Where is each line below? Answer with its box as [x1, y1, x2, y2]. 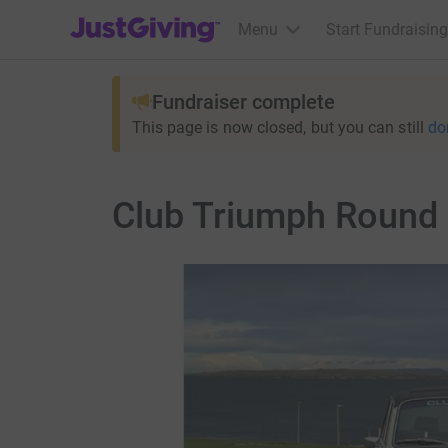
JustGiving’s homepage [69, 7, 234, 26]
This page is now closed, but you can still [131, 118, 424, 137]
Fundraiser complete [151, 90, 335, 114]
